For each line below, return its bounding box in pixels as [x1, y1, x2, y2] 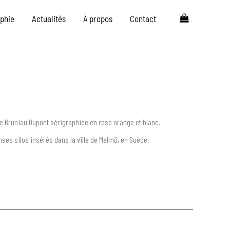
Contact [130, 13, 157, 24]
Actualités [32, 13, 66, 24]
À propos [83, 13, 113, 24]
